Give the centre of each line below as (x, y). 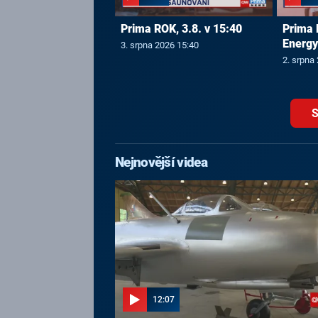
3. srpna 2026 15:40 (159, 45)
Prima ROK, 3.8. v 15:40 (181, 29)
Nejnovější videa (161, 163)
